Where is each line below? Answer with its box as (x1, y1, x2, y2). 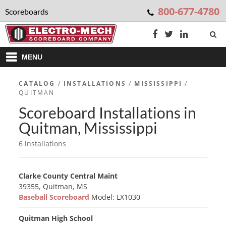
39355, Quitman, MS (19, 182, 88, 191)
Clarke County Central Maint (19, 171, 118, 181)
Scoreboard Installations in (19, 103, 197, 122)
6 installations (19, 139, 67, 148)
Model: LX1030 (91, 192, 141, 202)
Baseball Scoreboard (19, 192, 92, 202)
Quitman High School (19, 213, 93, 223)
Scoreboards (5, 7, 48, 16)
